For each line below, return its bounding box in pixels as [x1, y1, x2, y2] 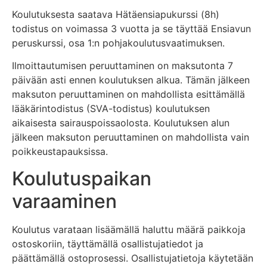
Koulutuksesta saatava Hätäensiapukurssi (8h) [12, 8, 219, 20]
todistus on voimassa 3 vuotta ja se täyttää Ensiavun [12, 22, 251, 35]
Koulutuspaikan [12, 166, 151, 190]
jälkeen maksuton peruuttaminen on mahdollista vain [12, 131, 249, 144]
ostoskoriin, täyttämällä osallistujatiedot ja [12, 237, 203, 250]
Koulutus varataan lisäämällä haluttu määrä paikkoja [12, 223, 246, 235]
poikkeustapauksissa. [12, 145, 108, 158]
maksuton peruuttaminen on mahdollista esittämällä [12, 88, 245, 101]
